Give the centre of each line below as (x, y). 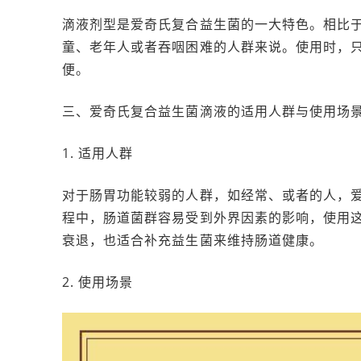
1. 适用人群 (98, 153)
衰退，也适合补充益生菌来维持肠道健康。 (193, 240)
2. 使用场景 (98, 282)
